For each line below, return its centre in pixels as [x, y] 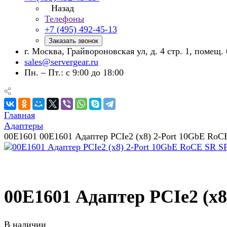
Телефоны [64, 19]
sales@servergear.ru [61, 62]
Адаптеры [24, 126]
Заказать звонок [73, 41]
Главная [20, 115]
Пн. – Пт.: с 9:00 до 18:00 [74, 72]
